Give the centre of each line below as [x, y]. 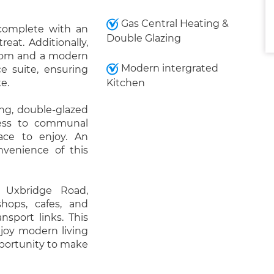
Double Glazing [143, 38]
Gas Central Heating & [173, 24]
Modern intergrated [168, 68]
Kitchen [125, 83]
